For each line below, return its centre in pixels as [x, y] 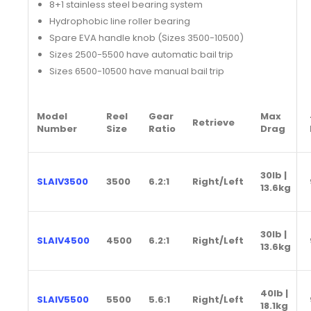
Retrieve [213, 123]
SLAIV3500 [62, 182]
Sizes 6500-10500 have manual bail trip [136, 72]
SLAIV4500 [63, 241]
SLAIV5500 [63, 300]
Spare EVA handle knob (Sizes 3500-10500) [146, 38]
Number [57, 129]
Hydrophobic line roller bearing [119, 22]
